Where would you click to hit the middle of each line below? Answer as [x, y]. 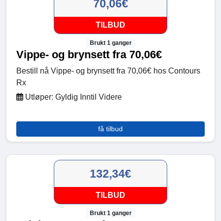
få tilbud [110, 129]
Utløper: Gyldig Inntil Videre [73, 97]
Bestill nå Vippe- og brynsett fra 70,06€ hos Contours [108, 71]
